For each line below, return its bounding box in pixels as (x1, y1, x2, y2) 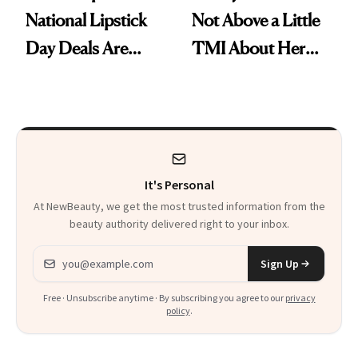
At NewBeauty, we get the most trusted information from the (33, 199, 325, 214)
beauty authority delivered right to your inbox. (69, 217, 289, 232)
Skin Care (192, 66, 263, 87)
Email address (33, 247, 109, 264)
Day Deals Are (26, 38, 128, 59)
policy (165, 304, 190, 317)
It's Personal (144, 177, 214, 193)
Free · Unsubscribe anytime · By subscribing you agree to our (42, 292, 284, 304)
